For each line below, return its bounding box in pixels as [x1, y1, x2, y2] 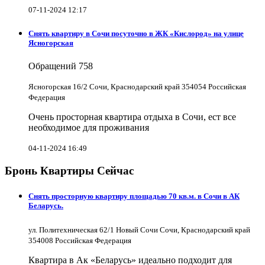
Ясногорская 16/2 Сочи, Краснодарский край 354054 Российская [28, 82, 246, 92]
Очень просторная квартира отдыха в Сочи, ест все [28, 112, 236, 122]
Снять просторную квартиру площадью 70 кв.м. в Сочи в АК [28, 192, 240, 201]
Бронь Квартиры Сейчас [5, 164, 134, 177]
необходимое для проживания [28, 122, 149, 133]
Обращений [28, 61, 79, 72]
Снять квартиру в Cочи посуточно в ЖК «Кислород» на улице [28, 29, 244, 38]
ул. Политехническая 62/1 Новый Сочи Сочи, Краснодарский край [28, 225, 250, 234]
